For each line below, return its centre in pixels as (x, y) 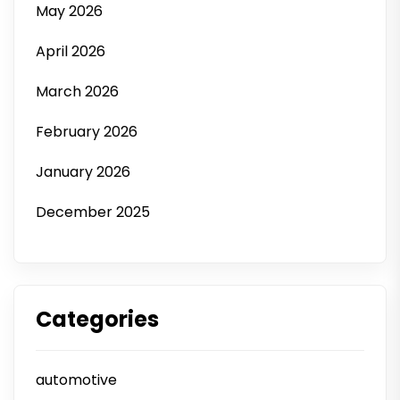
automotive (76, 380)
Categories (97, 319)
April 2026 (71, 51)
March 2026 (77, 92)
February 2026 (87, 132)
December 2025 (93, 212)
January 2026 (83, 172)
